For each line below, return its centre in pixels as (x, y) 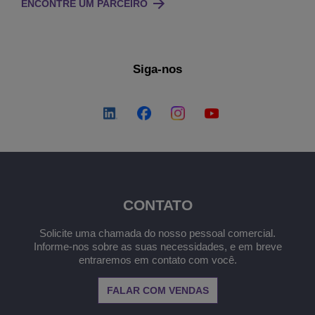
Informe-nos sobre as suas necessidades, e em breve (157, 247)
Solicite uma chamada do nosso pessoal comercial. (157, 233)
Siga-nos (157, 70)
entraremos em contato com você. (157, 260)
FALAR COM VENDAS (157, 291)
